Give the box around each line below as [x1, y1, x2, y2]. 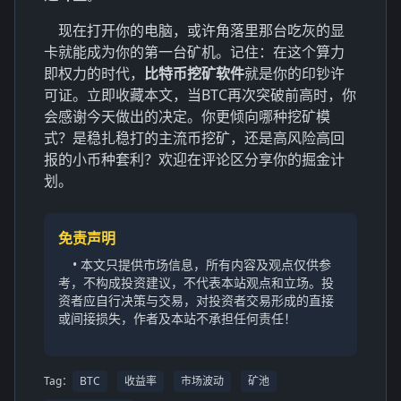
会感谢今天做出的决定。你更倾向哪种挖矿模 [44, 106, 330, 126]
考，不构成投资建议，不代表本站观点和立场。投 [58, 273, 334, 291]
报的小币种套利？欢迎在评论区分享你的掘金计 [44, 149, 345, 169]
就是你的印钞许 [244, 63, 345, 83]
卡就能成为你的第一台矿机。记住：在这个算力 [44, 41, 345, 62]
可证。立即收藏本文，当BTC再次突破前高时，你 [44, 84, 356, 105]
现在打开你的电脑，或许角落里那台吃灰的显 [58, 20, 345, 40]
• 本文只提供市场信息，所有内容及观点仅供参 [73, 255, 331, 273]
